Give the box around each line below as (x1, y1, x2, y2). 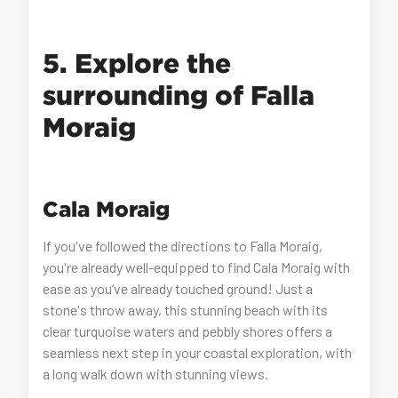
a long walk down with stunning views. (43, 364, 269, 382)
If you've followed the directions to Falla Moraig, (43, 236, 323, 254)
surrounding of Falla (43, 79, 315, 109)
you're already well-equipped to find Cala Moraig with (43, 258, 351, 275)
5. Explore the (43, 47, 232, 77)
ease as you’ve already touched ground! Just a (43, 279, 314, 297)
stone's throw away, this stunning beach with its (43, 300, 329, 318)
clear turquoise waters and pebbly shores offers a (43, 322, 333, 339)
